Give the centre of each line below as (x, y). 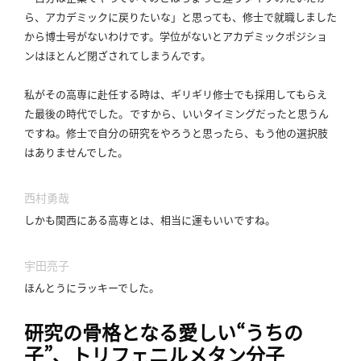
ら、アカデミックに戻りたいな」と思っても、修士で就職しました (180, 16)
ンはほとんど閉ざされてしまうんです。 (118, 55)
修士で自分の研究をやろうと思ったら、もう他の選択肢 (197, 132)
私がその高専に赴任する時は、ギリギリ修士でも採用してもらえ (176, 93)
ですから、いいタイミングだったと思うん (229, 113)
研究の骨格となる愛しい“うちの (164, 332)
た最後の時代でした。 (77, 113)
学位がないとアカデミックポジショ (243, 35)
